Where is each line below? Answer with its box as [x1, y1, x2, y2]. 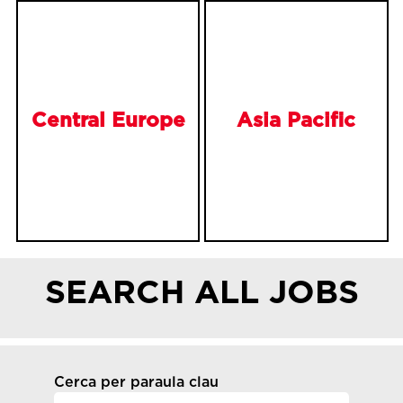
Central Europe [31, 111, 185, 131]
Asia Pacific [237, 111, 356, 131]
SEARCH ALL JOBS [44, 277, 359, 310]
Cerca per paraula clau [54, 375, 219, 390]
